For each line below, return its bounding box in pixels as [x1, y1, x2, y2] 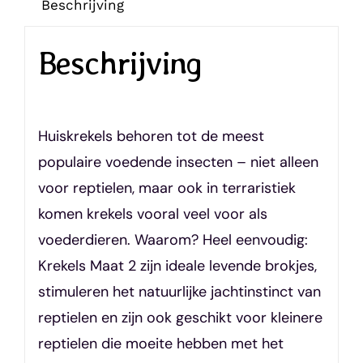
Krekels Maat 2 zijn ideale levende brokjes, [37, 256, 317, 276]
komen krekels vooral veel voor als [37, 204, 267, 224]
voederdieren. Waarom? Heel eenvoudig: [37, 230, 308, 250]
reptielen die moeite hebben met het [37, 334, 284, 354]
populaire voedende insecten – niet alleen [37, 152, 318, 173]
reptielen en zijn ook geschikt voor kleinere [37, 308, 322, 328]
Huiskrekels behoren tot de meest [37, 126, 264, 147]
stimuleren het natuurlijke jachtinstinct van [37, 282, 321, 302]
